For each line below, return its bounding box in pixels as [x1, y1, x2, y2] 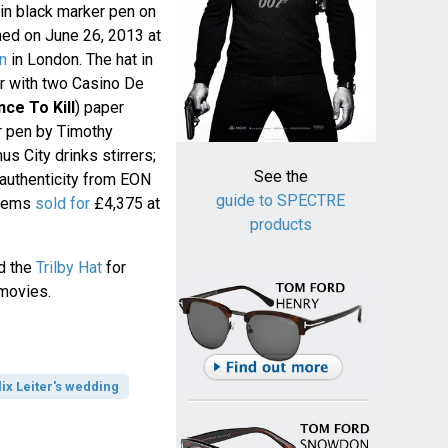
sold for [34, 194, 90, 214]
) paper [74, 98, 124, 118]
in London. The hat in [6, 50, 153, 70]
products [249, 215, 312, 235]
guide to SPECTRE [216, 191, 346, 211]
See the [253, 167, 308, 187]
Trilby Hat [35, 258, 102, 278]
